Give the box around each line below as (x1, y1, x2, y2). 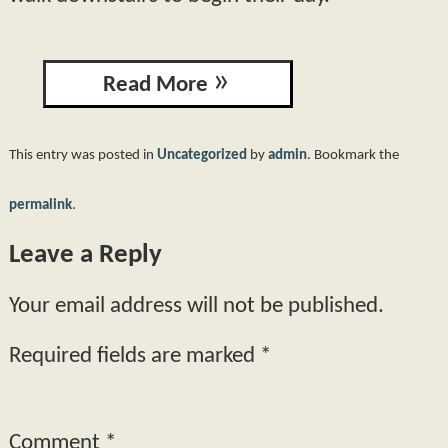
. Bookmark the (306, 147, 399, 163)
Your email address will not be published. (8, 294, 384, 318)
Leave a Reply (8, 241, 162, 269)
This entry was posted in (8, 147, 157, 163)
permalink (8, 197, 72, 213)
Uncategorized (156, 147, 247, 163)
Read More (102, 73, 208, 97)
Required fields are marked (8, 344, 260, 368)
